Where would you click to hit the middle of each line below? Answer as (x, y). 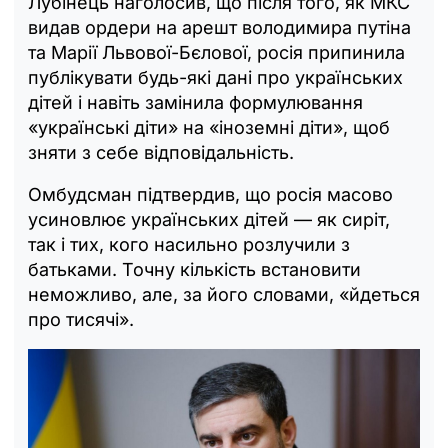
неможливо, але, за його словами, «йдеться (224, 294)
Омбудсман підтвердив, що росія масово (210, 194)
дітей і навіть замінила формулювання (195, 102)
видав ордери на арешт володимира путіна (219, 27)
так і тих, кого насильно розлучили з (189, 244)
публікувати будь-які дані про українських (215, 77)
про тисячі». (81, 319)
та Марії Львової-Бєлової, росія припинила (216, 52)
